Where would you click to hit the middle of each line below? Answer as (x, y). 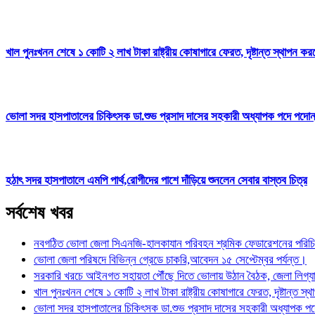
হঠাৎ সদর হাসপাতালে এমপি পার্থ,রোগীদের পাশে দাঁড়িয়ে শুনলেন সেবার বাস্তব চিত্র (156, 181)
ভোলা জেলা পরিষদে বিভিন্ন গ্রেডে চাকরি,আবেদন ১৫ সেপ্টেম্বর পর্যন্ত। (170, 260)
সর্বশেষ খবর (39, 212)
